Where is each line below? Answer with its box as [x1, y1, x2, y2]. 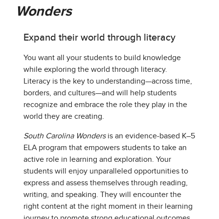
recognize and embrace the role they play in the [23, 100, 187, 109]
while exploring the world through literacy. [23, 65, 167, 73]
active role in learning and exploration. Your [23, 155, 171, 163]
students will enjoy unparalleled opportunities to [23, 167, 188, 175]
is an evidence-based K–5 [106, 131, 195, 140]
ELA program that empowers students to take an [23, 143, 187, 152]
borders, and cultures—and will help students [23, 88, 176, 97]
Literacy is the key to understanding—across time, [23, 77, 192, 85]
